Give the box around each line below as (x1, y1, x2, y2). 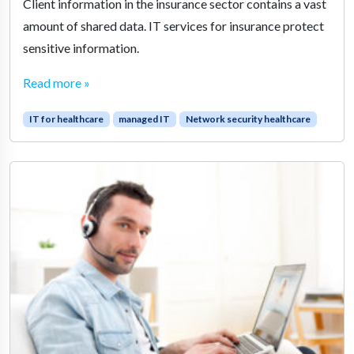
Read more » (23, 75, 90, 91)
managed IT (119, 113, 171, 126)
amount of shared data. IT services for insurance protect (23, 18, 324, 34)
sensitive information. (23, 40, 139, 56)
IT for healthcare (28, 113, 104, 126)
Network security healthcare (185, 113, 311, 126)
